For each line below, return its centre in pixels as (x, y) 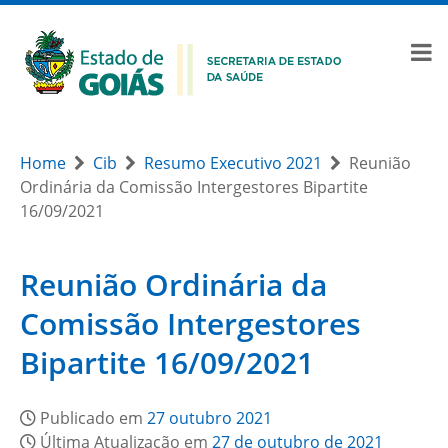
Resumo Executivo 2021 (233, 163)
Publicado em (93, 418)
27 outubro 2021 (209, 418)
